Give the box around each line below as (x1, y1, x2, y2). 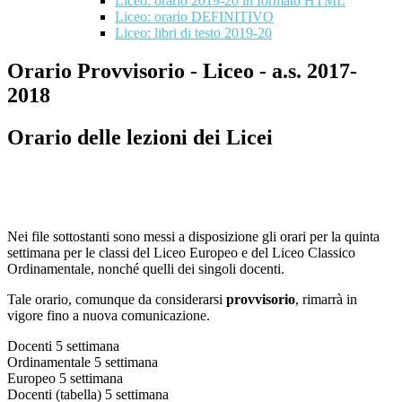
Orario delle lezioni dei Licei (7, 126, 273, 150)
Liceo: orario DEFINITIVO (115, 9, 274, 25)
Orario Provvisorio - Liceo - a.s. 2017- (7, 59, 357, 83)
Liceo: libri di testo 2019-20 (115, 25, 272, 41)
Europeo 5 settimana (7, 371, 123, 387)
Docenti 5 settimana (7, 338, 119, 354)
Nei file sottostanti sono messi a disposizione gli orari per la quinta (7, 229, 380, 245)
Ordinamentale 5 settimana (7, 354, 158, 371)
